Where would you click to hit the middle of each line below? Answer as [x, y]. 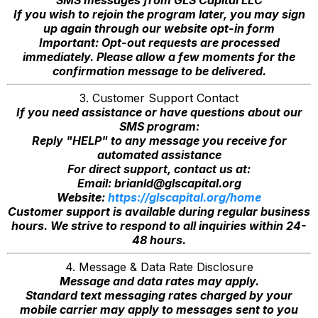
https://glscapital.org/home [185, 197]
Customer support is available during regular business [159, 212]
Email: [95, 183]
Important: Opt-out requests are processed [159, 43]
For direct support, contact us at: [159, 169]
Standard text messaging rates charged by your [159, 295]
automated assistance [159, 155]
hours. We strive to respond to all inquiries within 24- [159, 226]
